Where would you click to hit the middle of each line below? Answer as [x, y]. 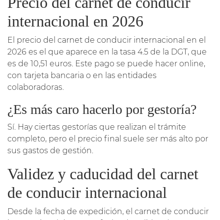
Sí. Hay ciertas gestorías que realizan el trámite [97, 127]
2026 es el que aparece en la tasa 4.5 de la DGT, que [107, 52]
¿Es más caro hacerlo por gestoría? [102, 109]
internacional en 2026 [75, 21]
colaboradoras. [36, 87]
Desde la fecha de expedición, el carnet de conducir [108, 211]
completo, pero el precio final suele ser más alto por [108, 138]
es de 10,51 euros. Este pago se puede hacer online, [106, 63]
